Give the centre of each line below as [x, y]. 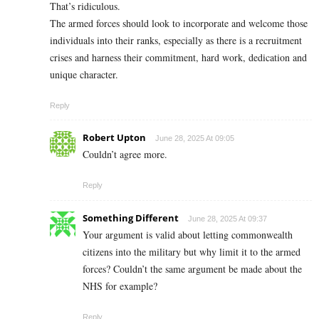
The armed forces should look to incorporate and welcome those [179, 23]
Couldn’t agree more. [125, 154]
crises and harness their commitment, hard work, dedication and [178, 57]
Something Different [131, 218]
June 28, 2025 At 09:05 [195, 138]
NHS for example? [120, 286]
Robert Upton [114, 137]
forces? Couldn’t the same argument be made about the [192, 268]
